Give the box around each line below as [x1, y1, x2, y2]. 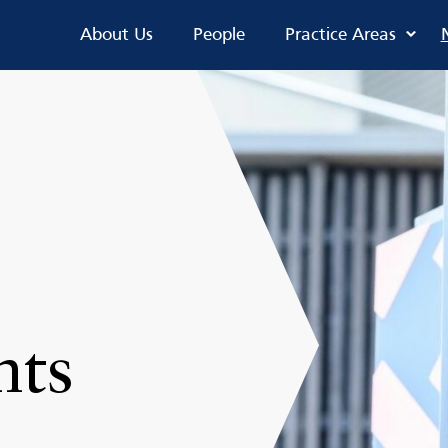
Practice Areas [284, 26, 396, 44]
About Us [79, 26, 153, 44]
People [192, 26, 245, 44]
